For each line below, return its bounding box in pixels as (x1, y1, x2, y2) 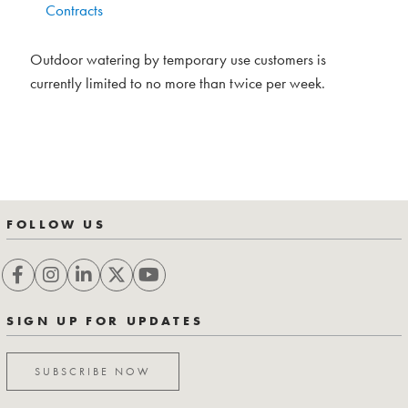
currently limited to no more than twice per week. (30, 73, 325, 93)
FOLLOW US (6, 216, 107, 232)
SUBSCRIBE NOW (35, 364, 151, 379)
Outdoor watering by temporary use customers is (30, 49, 326, 69)
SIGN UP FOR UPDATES (6, 312, 204, 329)
